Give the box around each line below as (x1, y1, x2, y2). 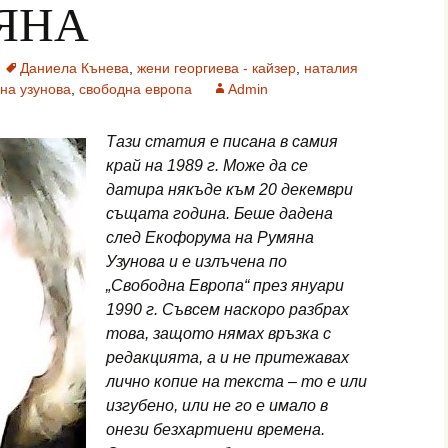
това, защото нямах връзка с (106, 325, 331, 342)
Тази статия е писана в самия (106, 133, 338, 150)
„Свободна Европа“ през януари (106, 277, 344, 294)
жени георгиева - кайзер (137, 60, 296, 76)
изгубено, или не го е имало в (106, 397, 328, 414)
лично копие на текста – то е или (106, 373, 367, 390)
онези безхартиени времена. (106, 421, 325, 438)
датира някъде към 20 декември (106, 181, 353, 198)
